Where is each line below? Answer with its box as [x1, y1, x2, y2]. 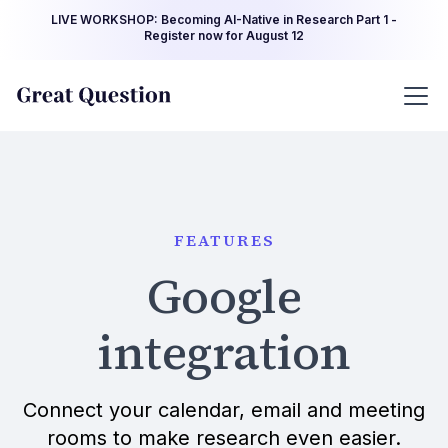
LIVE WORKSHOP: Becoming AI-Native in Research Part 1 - [51, 12, 397, 27]
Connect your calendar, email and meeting [23, 398, 425, 422]
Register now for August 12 [144, 28, 304, 43]
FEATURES [173, 229, 275, 251]
